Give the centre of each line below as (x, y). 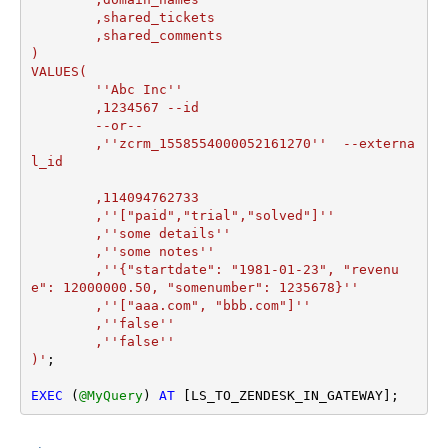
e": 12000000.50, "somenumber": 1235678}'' (194, 287)
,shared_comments (62, 35)
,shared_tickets (62, 17)
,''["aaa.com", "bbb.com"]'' (62, 305)
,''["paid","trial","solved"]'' (62, 215)
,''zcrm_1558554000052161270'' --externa (62, 143)
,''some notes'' (62, 251)
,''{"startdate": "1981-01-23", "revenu (62, 269)
